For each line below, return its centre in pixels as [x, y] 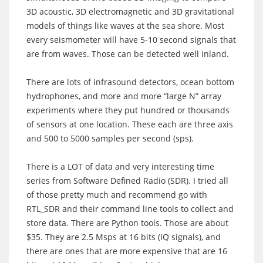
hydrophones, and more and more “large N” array [124, 96]
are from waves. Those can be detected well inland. [128, 53]
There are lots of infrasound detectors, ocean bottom [130, 82]
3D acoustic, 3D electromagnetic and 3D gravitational [130, 11]
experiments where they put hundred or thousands [128, 110]
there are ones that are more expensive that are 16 [127, 251]
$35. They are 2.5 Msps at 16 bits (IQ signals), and [124, 237]
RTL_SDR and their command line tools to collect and [130, 208]
